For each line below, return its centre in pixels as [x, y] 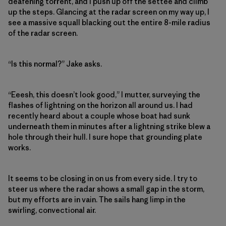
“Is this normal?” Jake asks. [55, 64]
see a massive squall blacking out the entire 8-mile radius [109, 22]
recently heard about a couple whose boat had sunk [99, 116]
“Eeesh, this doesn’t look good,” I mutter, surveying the [104, 94]
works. [19, 147]
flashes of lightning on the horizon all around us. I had [100, 105]
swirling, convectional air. [52, 210]
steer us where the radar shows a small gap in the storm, [106, 189]
